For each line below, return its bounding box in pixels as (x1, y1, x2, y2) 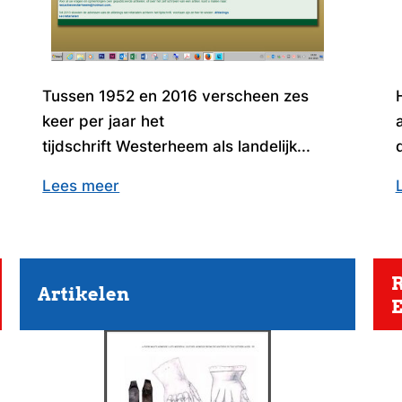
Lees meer (42, 177, 120, 196)
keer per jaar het (42, 112, 165, 131)
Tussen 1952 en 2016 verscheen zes (42, 87, 310, 106)
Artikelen (38, 284, 130, 306)
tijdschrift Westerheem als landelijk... (42, 137, 311, 156)
